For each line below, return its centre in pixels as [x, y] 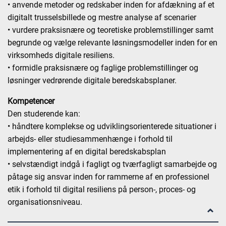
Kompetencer [31, 101]
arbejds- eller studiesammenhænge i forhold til [90, 139]
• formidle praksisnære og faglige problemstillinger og [103, 68]
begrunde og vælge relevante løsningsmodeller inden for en [112, 43]
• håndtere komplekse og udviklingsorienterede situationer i [112, 126]
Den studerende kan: [44, 114]
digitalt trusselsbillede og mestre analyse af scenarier [102, 17]
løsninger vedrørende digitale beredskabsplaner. [92, 80]
